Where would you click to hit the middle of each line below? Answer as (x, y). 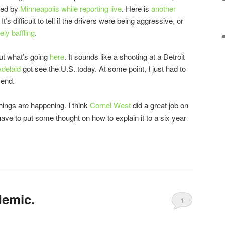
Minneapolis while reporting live (71, 8)
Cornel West (110, 105)
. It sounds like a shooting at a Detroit (125, 57)
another (163, 8)
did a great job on (159, 105)
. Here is (136, 8)
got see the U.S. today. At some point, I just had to (103, 69)
